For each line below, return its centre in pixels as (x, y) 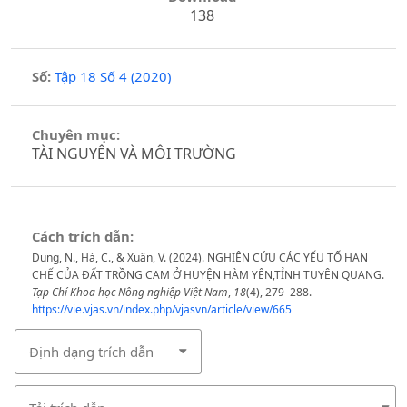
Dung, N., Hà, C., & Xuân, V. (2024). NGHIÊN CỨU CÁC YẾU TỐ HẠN (199, 257)
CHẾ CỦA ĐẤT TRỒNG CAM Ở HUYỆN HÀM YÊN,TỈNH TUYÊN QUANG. (208, 274)
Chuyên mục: (75, 135)
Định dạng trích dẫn (91, 351)
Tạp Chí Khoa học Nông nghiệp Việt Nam (129, 292)
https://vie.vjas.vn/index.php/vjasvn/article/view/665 (161, 309)
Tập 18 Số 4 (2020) (112, 77)
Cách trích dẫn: (82, 236)
